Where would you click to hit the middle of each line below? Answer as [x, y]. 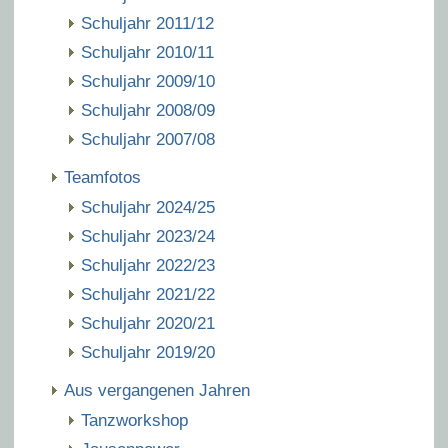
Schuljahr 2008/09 [148, 110]
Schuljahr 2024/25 [148, 207]
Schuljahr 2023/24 [148, 236]
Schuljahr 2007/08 [148, 139]
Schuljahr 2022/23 [148, 265]
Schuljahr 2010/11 [147, 52]
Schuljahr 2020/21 [148, 323]
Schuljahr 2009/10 [148, 81]
